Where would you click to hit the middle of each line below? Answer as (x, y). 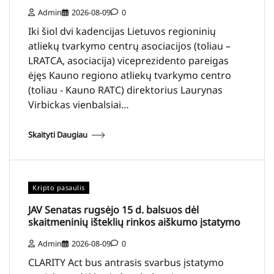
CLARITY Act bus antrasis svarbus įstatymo (126, 263)
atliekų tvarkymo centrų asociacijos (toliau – (129, 46)
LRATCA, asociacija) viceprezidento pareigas (128, 60)
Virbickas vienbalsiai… (79, 104)
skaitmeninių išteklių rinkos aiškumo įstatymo (134, 222)
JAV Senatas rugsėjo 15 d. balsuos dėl (113, 210)
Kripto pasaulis (59, 187)
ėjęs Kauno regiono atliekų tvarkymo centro (130, 75)
